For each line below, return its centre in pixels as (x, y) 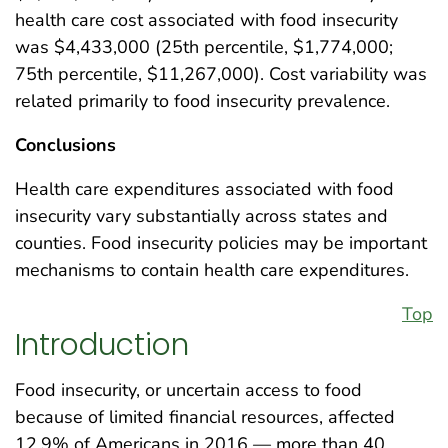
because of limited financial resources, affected (205, 416)
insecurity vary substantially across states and (201, 215)
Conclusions (65, 144)
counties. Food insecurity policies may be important (221, 242)
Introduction (102, 345)
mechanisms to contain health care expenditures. (212, 269)
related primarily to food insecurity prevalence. (202, 100)
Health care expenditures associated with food (204, 188)
